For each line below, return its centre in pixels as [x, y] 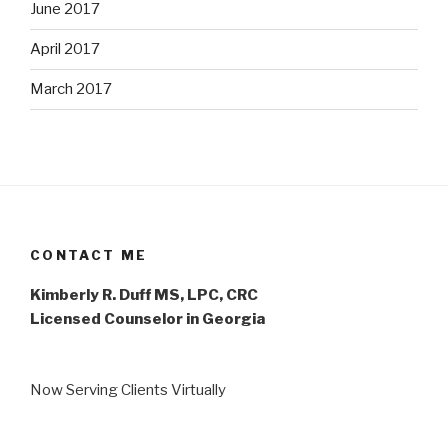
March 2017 [71, 89]
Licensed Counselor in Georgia [147, 319]
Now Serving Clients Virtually [128, 389]
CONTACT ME [89, 254]
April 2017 [65, 49]
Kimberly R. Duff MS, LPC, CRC [144, 295]
